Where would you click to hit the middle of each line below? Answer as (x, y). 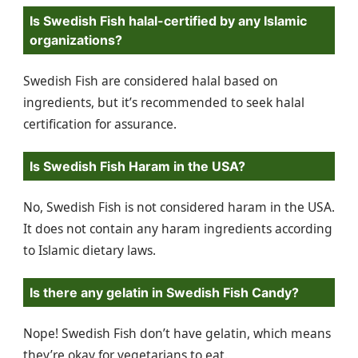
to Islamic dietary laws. (89, 251)
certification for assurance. (100, 124)
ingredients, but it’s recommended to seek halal (164, 103)
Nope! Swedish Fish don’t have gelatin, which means (177, 333)
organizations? (76, 40)
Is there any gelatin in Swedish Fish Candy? (164, 292)
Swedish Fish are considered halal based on (151, 81)
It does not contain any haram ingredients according (178, 229)
